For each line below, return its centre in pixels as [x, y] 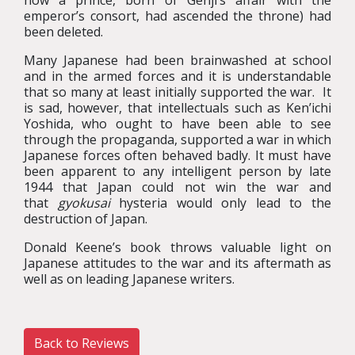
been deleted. [63, 32]
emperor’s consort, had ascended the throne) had [177, 16]
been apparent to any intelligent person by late [177, 171]
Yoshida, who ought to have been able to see [177, 124]
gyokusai [84, 203]
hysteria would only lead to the [221, 203]
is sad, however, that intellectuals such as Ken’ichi [177, 108]
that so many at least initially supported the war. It [177, 92]
